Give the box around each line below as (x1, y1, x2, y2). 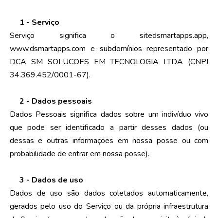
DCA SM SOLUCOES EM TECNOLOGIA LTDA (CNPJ (9, 56, 209, 67)
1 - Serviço (19, 17, 59, 28)
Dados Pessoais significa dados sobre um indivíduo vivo (9, 109, 209, 120)
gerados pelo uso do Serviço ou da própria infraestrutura (9, 200, 209, 212)
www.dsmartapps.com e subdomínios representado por (9, 43, 209, 54)
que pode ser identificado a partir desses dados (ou (9, 122, 209, 133)
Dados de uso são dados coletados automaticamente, (9, 187, 209, 199)
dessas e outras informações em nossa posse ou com (9, 135, 209, 146)
